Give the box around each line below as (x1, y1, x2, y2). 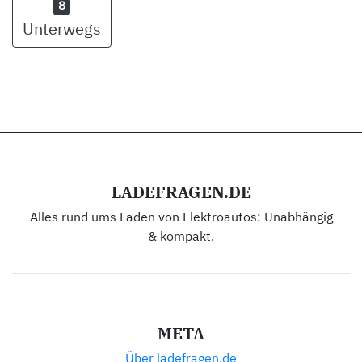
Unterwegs (23, 22, 101, 39)
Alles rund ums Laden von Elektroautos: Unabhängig (29, 212, 333, 225)
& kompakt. (148, 231, 214, 245)
